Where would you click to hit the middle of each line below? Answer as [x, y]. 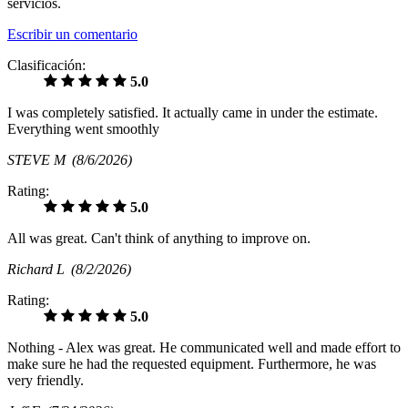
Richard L [39, 270]
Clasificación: [46, 66]
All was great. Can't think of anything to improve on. [159, 239]
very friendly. [46, 381]
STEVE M [40, 160]
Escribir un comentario [72, 35]
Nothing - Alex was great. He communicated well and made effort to [204, 348]
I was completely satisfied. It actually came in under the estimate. [193, 113]
